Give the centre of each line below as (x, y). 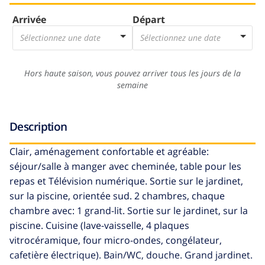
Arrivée (29, 20)
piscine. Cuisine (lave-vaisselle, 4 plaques (99, 226)
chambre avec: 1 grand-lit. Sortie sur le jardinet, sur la (129, 211)
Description (38, 127)
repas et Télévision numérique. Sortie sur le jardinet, (126, 181)
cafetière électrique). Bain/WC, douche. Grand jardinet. (131, 255)
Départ (149, 20)
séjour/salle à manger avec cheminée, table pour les (125, 167)
